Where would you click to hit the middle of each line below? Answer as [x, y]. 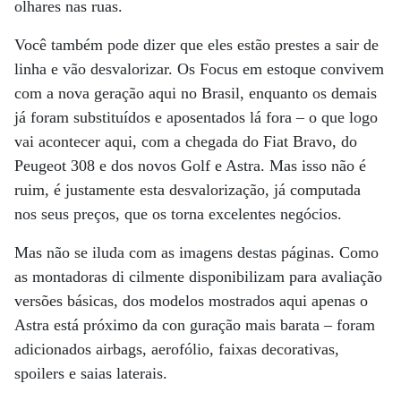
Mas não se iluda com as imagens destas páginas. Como [196, 252]
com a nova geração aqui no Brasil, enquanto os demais [196, 93]
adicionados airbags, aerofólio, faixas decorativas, [177, 349]
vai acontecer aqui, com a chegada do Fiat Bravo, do [186, 141]
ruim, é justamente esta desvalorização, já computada [188, 189]
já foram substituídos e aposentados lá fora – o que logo [196, 117]
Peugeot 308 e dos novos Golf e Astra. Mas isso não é [190, 165]
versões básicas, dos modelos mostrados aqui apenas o [191, 300]
